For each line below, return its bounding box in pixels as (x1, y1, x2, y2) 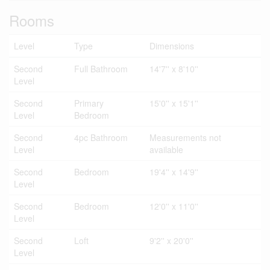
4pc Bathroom (74, 131, 128, 143)
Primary (74, 97, 104, 109)
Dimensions (149, 40, 194, 52)
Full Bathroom (74, 63, 128, 75)
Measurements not (149, 131, 221, 143)
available (149, 143, 183, 155)
